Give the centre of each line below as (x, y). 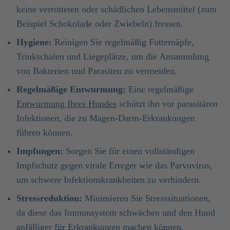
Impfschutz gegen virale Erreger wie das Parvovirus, (114, 165)
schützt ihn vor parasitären (167, 104)
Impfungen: (40, 151)
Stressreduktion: (49, 198)
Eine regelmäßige (160, 89)
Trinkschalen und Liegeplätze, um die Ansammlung (113, 56)
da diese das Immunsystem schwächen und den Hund (116, 213)
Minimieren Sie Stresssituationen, (146, 198)
